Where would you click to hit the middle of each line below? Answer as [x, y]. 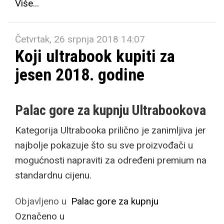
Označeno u [40, 216]
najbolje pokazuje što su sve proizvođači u [104, 145]
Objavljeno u [41, 201]
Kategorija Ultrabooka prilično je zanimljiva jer [110, 130]
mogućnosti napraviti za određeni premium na [111, 160]
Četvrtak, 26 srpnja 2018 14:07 [80, 39]
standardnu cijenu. [53, 175]
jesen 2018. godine [80, 74]
